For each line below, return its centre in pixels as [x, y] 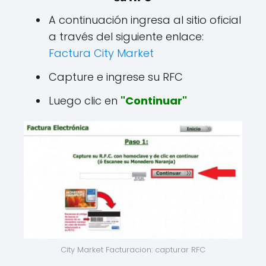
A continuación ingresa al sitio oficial [145, 20]
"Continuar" [154, 101]
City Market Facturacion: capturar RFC [133, 250]
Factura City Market [101, 53]
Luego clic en [85, 101]
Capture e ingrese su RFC [116, 77]
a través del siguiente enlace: [126, 37]
